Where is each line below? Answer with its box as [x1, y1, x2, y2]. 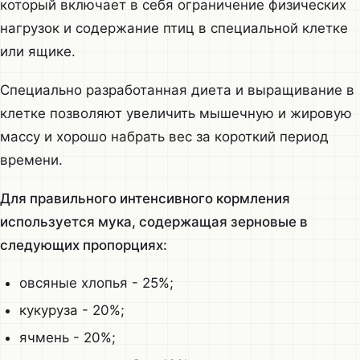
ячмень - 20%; [18, 329, 116, 346]
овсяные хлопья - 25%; [18, 275, 174, 292]
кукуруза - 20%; [18, 302, 125, 319]
